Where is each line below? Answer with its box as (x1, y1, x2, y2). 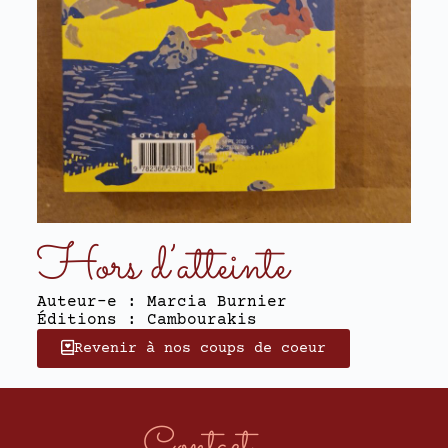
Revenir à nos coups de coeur (73, 340, 326, 358)
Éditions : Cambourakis (36, 311, 257, 330)
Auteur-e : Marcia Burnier (36, 293, 287, 312)
